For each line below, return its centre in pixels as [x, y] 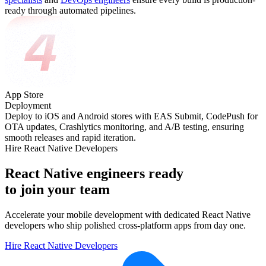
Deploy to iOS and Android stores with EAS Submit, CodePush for [131, 116]
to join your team [57, 190]
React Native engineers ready [94, 174]
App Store [24, 95]
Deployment [28, 106]
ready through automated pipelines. [70, 11]
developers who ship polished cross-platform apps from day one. [125, 226]
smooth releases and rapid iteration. [70, 138]
